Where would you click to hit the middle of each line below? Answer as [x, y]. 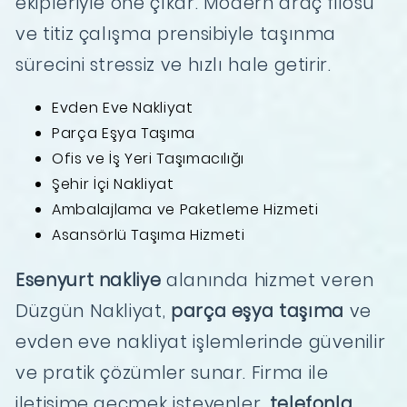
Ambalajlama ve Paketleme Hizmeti [185, 209]
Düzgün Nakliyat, [93, 311]
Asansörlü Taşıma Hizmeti [149, 234]
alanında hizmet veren [268, 280]
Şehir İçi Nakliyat [113, 184]
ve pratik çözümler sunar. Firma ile [172, 372]
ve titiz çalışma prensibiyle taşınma [176, 34]
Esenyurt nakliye [89, 280]
